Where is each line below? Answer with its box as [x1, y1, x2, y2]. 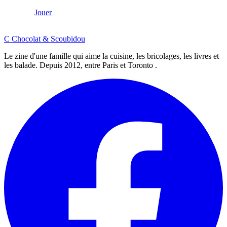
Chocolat [12, 34, 43, 43]
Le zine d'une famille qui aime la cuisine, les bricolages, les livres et [4, 51, 219, 60]
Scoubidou [49, 34, 85, 43]
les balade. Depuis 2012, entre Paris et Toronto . [4, 60, 157, 69]
